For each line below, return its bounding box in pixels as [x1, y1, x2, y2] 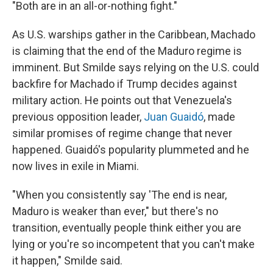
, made [204, 110, 235, 124]
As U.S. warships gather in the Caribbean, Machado [12, 28, 255, 41]
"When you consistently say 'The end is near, [12, 188, 227, 202]
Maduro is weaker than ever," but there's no [12, 205, 218, 218]
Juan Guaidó [144, 110, 204, 124]
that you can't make [161, 238, 255, 251]
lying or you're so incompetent [12, 238, 158, 251]
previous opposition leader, [12, 110, 144, 124]
